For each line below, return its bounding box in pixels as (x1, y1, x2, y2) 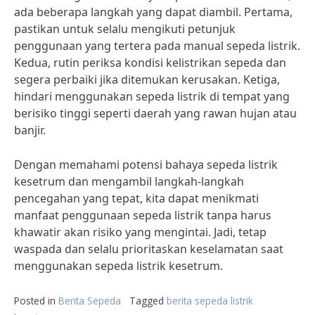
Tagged (129, 294, 167, 307)
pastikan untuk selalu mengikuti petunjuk (14, 21, 236, 37)
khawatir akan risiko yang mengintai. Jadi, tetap (14, 224, 266, 240)
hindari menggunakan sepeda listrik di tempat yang (14, 89, 290, 104)
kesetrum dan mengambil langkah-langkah (14, 174, 244, 189)
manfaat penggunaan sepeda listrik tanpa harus (14, 207, 271, 223)
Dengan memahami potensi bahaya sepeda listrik (14, 157, 278, 172)
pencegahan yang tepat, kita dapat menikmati (14, 191, 259, 206)
